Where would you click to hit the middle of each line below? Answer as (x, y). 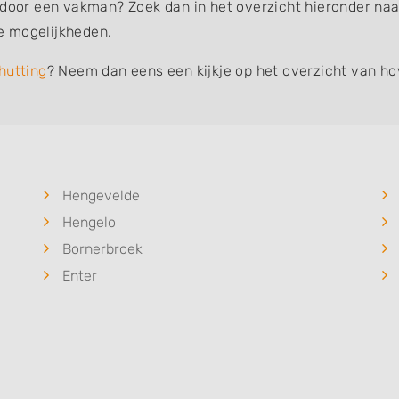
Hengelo (89, 223)
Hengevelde (101, 196)
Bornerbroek (102, 249)
